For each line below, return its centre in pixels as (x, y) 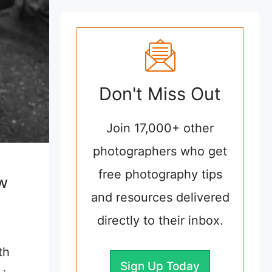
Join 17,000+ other (160, 128)
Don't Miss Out (160, 94)
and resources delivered (160, 198)
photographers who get (160, 151)
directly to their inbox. (160, 221)
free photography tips (160, 175)
